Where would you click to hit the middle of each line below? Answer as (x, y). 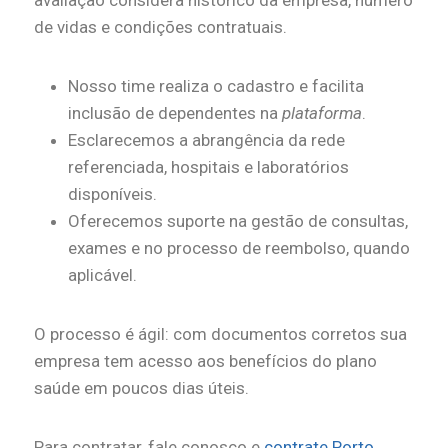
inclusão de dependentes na (175, 113)
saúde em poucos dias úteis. (141, 388)
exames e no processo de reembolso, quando (239, 248)
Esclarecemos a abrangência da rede (206, 140)
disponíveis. (112, 194)
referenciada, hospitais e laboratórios (208, 167)
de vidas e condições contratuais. (160, 27)
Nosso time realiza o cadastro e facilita (216, 86)
